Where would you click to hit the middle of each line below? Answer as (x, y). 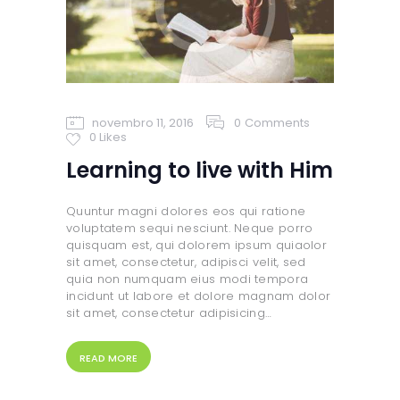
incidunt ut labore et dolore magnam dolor (199, 296)
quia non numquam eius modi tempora (187, 279)
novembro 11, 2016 (142, 122)
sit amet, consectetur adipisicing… (169, 312)
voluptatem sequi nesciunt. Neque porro (190, 228)
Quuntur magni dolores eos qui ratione (186, 211)
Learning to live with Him (200, 170)
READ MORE (108, 358)
